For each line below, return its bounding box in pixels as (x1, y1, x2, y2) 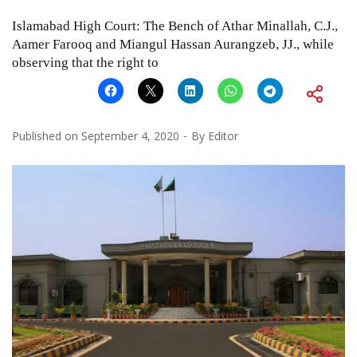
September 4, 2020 (81, 127, 179, 143)
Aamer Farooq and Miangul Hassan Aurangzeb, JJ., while (12, 36, 334, 52)
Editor (208, 127, 238, 143)
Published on (12, 127, 81, 143)
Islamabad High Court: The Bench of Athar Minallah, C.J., (12, 18, 338, 33)
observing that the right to (12, 54, 159, 70)
